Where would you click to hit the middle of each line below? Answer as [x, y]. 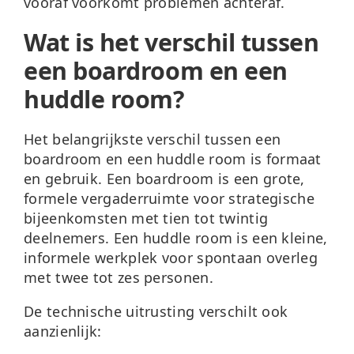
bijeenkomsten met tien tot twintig [146, 218]
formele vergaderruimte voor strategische [169, 199]
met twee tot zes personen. [119, 278]
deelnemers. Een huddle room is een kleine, [176, 238]
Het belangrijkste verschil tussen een [153, 139]
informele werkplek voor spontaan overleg [171, 258]
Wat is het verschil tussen [171, 43]
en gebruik [61, 179]
